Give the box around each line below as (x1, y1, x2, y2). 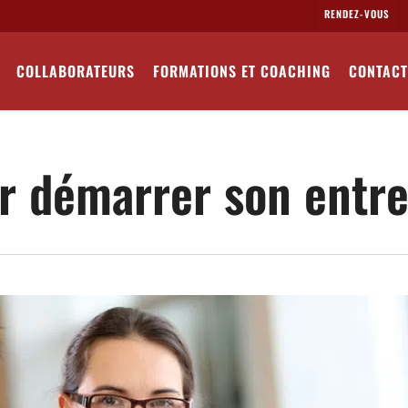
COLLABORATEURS (16, 60, 135, 82)
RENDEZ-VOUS (324, 6, 390, 21)
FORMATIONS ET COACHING (153, 60, 331, 82)
